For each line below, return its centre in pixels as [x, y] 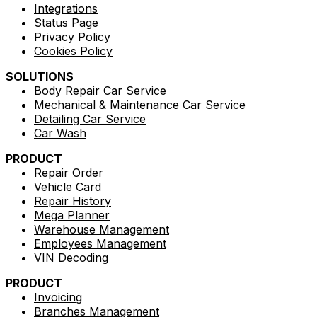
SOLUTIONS [40, 76]
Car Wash [60, 133]
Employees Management [100, 243]
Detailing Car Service [90, 119]
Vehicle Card [68, 186]
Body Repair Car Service [100, 90]
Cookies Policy [73, 51]
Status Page [66, 22]
